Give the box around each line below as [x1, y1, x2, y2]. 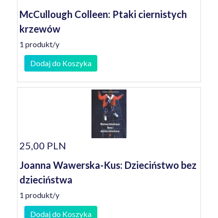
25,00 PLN [19, 140, 66, 151]
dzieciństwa [19, 174, 73, 185]
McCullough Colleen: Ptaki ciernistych [19, 8, 187, 20]
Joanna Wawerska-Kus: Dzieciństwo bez [19, 159, 197, 171]
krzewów [19, 23, 60, 35]
